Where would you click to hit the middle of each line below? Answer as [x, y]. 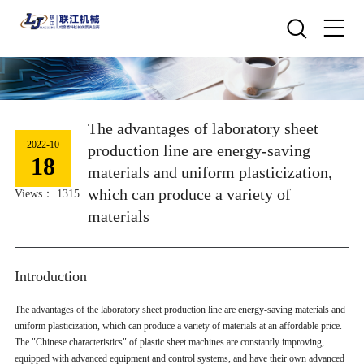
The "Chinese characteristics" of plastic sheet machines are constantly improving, [169, 342]
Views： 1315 [47, 193]
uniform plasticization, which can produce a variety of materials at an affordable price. [178, 325]
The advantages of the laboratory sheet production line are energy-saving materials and [180, 309]
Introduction [50, 276]
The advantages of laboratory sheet [203, 128]
